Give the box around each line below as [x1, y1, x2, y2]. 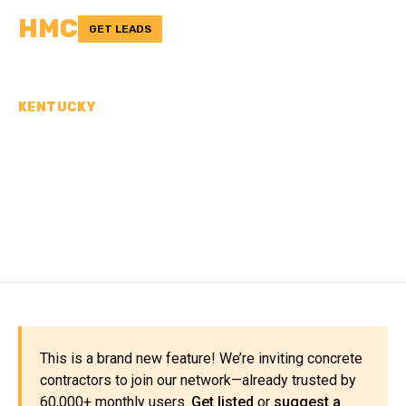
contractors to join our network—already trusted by [40, 372, 356, 389]
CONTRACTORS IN [18, 159, 277, 193]
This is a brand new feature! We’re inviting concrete [40, 350, 362, 367]
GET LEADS [89, 23, 151, 35]
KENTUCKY [18, 100, 96, 115]
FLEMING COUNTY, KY [18, 190, 331, 225]
